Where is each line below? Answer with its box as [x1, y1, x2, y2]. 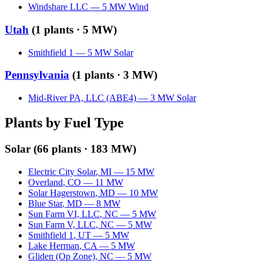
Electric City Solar [28, 166, 96, 177]
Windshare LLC [28, 2, 88, 12]
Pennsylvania [5, 69, 69, 82]
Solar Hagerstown [28, 187, 95, 198]
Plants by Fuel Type [5, 114, 124, 130]
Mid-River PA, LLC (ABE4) [28, 93, 136, 103]
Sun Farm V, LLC [28, 219, 96, 230]
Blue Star [28, 198, 62, 208]
